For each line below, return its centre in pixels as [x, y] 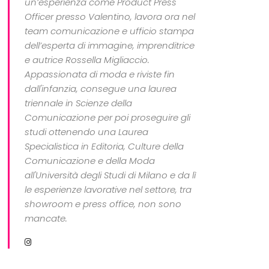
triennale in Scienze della [79, 103]
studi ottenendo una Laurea [87, 132]
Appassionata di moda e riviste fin [100, 74]
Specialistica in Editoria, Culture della [104, 147]
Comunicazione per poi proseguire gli [108, 118]
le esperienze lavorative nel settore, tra [108, 190]
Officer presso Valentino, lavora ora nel [110, 17]
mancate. [46, 219]
